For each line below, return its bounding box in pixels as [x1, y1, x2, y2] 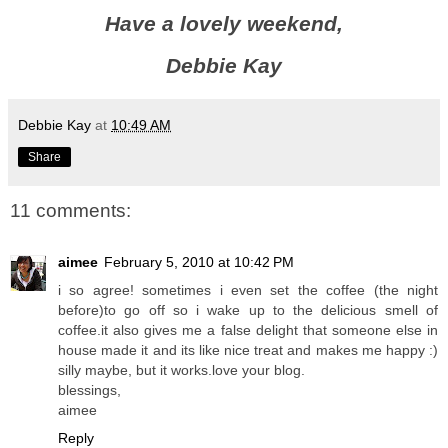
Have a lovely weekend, [105, 11, 343, 35]
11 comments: [10, 199, 131, 221]
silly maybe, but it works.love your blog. [58, 362, 305, 379]
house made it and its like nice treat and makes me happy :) [58, 342, 438, 359]
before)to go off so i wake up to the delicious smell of [58, 302, 438, 319]
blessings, [58, 382, 121, 399]
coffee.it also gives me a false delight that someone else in [58, 322, 438, 339]
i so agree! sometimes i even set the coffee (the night [58, 282, 438, 299]
